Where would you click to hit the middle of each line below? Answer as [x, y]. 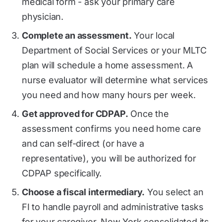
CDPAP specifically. [62, 173]
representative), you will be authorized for [109, 158]
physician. [43, 17]
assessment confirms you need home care [111, 129]
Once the [148, 114]
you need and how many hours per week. [109, 95]
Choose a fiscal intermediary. [83, 192]
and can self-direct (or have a [83, 143]
